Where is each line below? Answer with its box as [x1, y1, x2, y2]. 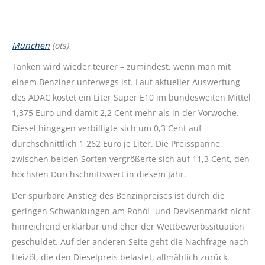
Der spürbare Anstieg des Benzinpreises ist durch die [12, 189, 225, 201]
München [12, 39, 50, 51]
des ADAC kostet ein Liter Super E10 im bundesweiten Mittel [12, 91, 251, 103]
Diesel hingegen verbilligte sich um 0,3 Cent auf [12, 122, 202, 134]
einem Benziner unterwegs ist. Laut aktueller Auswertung [12, 76, 240, 88]
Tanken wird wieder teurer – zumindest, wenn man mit [12, 60, 231, 72]
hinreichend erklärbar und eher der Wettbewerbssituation [12, 220, 244, 232]
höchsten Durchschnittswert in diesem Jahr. [12, 168, 186, 180]
